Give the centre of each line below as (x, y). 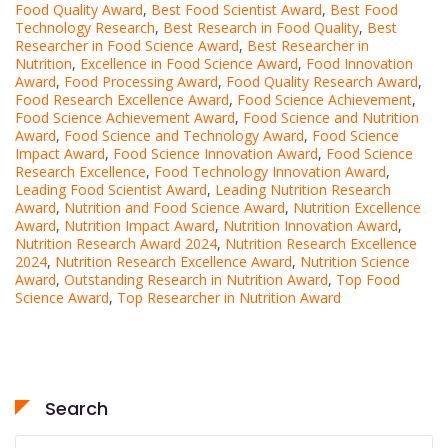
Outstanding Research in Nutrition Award (196, 279)
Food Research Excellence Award (122, 99)
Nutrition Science (355, 261)
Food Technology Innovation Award (270, 171)
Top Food (368, 279)
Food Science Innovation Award (215, 153)
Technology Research (85, 27)
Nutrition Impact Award (139, 225)
